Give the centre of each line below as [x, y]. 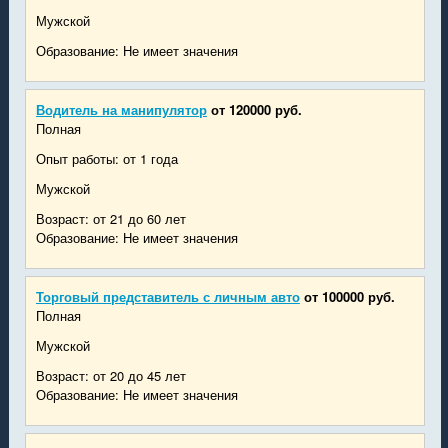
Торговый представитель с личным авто [167, 296]
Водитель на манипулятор [121, 109]
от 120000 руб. [256, 109]
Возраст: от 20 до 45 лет [110, 375]
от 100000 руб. [349, 296]
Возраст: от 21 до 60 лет [110, 218]
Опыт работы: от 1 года [106, 158]
